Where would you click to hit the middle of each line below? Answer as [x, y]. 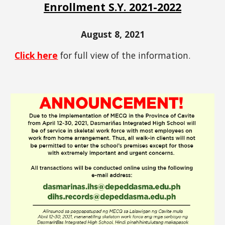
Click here [36, 55]
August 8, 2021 [113, 34]
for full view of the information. [124, 55]
